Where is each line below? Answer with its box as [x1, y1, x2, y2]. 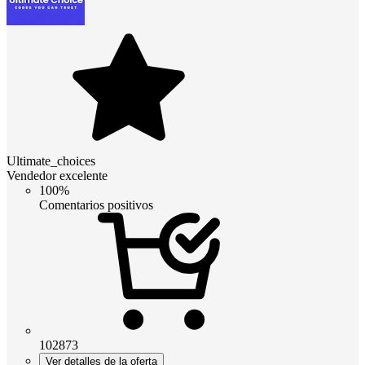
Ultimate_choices [7, 154, 95, 169]
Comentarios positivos [39, 198, 153, 213]
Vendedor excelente [7, 169, 108, 183]
